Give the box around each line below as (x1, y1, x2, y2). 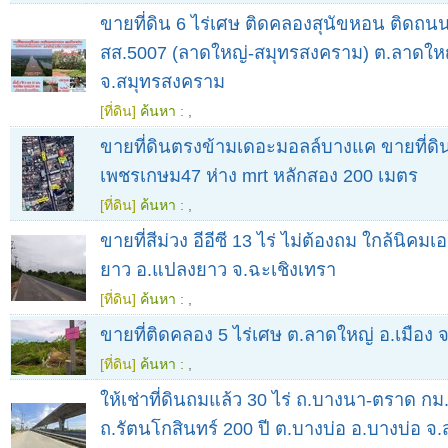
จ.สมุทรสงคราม (100, 71, 225, 93)
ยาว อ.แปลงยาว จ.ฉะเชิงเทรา (100, 259, 336, 281)
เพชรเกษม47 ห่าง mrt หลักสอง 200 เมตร (100, 165, 418, 187)
